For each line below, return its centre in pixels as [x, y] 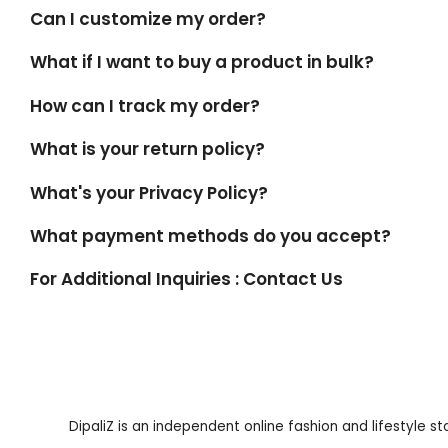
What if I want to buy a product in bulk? [202, 62]
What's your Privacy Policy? [149, 192]
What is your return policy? [147, 149]
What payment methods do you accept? [210, 235]
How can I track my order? [145, 105]
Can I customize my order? [148, 18]
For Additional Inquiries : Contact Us [186, 279]
